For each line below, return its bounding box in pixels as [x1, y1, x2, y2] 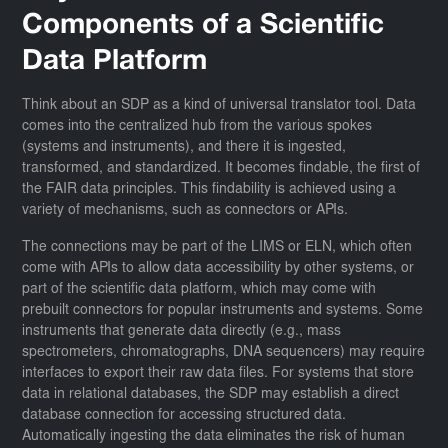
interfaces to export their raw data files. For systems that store [22, 366, 415, 381]
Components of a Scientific [22, 12, 385, 39]
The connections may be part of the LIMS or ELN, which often [22, 240, 413, 255]
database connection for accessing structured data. [22, 408, 347, 423]
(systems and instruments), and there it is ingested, [22, 140, 347, 155]
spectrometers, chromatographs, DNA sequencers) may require [22, 345, 426, 360]
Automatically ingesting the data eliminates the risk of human [22, 429, 406, 444]
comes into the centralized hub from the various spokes [22, 119, 373, 134]
